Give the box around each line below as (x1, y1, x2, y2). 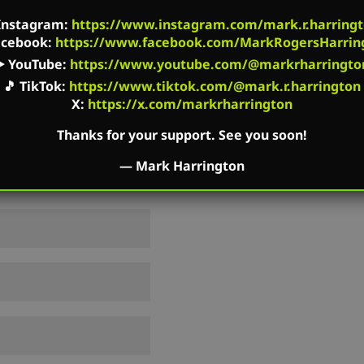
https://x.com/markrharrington (88, 94, 292, 113)
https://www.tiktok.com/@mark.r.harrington (69, 76, 361, 95)
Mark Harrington (136, 156, 245, 175)
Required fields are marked (35, 15, 228, 35)
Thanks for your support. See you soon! (57, 125, 307, 144)
